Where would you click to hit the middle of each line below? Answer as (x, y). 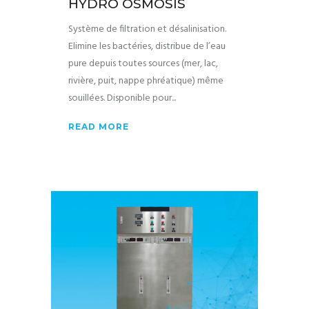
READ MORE (99, 127)
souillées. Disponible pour (120, 98)
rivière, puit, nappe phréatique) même (146, 81)
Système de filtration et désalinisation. (147, 29)
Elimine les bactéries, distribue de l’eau (147, 47)
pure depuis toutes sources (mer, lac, (143, 64)
